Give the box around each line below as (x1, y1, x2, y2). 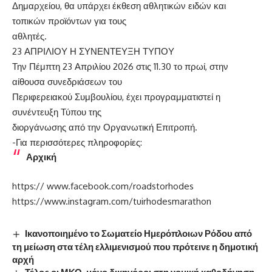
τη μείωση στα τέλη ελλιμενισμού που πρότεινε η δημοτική (12, 240, 258, 252)
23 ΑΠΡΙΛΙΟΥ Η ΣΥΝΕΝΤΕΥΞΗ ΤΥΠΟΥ (12, 45, 174, 57)
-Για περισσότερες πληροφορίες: (12, 136, 142, 148)
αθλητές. (12, 30, 47, 42)
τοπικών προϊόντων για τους (12, 15, 126, 27)
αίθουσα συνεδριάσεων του (12, 75, 122, 87)
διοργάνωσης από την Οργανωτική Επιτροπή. (12, 121, 197, 133)
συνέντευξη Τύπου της (12, 106, 101, 118)
